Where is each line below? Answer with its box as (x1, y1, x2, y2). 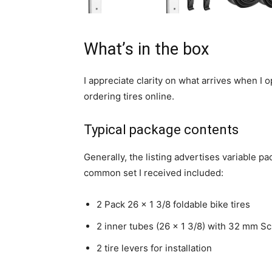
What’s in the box (84, 39, 209, 59)
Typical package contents (84, 122, 239, 138)
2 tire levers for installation (97, 242, 212, 254)
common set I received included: (84, 167, 223, 179)
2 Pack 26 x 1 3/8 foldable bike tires (97, 199, 250, 211)
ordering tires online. (84, 90, 174, 103)
